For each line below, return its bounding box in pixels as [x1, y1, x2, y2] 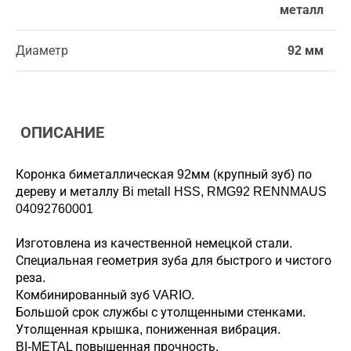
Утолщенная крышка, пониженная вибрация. [16, 323, 280, 336]
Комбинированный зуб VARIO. [16, 288, 194, 302]
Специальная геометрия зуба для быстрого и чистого [16, 254, 331, 267]
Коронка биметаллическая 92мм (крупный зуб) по [16, 168, 312, 181]
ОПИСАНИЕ [16, 124, 104, 141]
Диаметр [16, 44, 68, 57]
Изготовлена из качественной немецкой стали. [16, 237, 292, 250]
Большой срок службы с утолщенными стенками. [16, 306, 306, 319]
